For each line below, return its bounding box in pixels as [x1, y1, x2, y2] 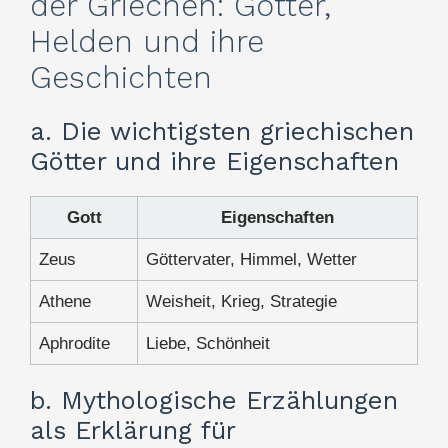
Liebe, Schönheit [146, 334, 270, 354]
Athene [39, 292, 91, 312]
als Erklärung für [30, 415, 235, 446]
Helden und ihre [30, 24, 264, 60]
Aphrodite [39, 334, 110, 354]
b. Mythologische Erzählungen [30, 385, 398, 416]
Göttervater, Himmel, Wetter [146, 250, 357, 270]
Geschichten [30, 60, 212, 96]
